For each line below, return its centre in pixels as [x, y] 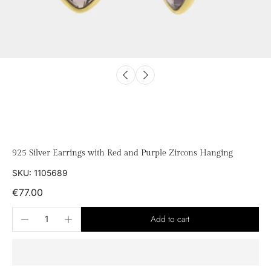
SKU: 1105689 [40, 173]
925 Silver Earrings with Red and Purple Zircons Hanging [122, 153]
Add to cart [170, 219]
